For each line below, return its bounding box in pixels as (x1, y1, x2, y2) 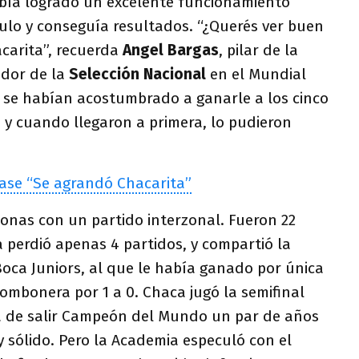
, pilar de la (219, 40, 298, 59)
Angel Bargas (123, 40, 219, 59)
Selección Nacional (69, 64, 206, 83)
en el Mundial (206, 64, 306, 83)
